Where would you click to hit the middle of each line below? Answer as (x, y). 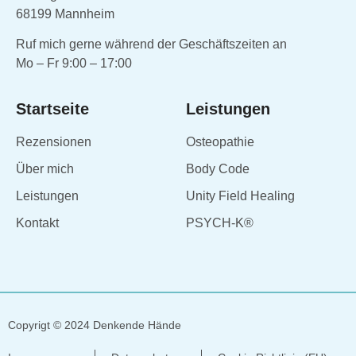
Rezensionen (54, 141)
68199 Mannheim (73, 14)
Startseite (52, 108)
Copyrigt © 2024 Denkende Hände (95, 325)
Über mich (45, 168)
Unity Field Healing (240, 195)
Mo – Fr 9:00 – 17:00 (74, 64)
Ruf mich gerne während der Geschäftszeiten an (151, 44)
